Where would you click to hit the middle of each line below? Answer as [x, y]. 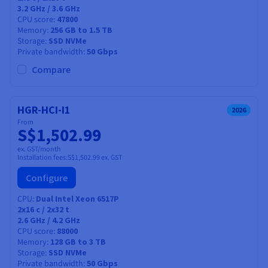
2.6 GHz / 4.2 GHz [49, 220]
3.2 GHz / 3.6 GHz [49, 8]
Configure [47, 177]
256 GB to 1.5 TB [81, 30]
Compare [51, 69]
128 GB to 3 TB [78, 241]
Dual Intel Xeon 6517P [77, 198]
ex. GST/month [39, 149]
